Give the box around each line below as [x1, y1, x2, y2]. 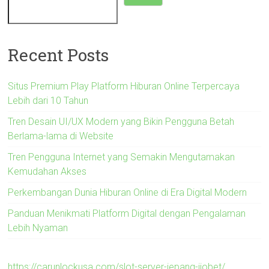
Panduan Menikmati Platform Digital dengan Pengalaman [8, 207, 246, 219]
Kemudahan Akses [8, 165, 87, 177]
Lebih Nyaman [8, 222, 68, 234]
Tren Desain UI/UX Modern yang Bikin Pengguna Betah [8, 115, 235, 127]
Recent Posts [8, 43, 109, 66]
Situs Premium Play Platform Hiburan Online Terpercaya [8, 80, 240, 92]
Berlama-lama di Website [8, 130, 114, 142]
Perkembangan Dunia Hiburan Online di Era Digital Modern [8, 186, 247, 198]
